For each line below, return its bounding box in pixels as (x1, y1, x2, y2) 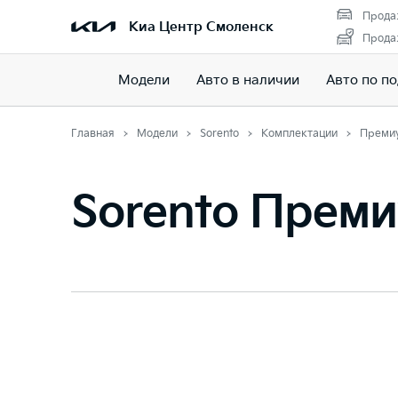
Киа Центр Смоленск (129, 18, 274, 36)
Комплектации (261, 127, 338, 140)
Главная (71, 127, 115, 140)
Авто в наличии (196, 71, 299, 89)
